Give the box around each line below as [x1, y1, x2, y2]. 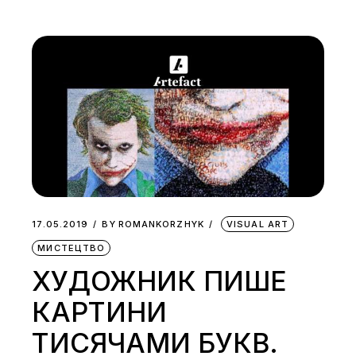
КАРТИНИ [32, 296, 168, 329]
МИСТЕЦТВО [37, 242, 106, 254]
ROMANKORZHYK [118, 219, 204, 230]
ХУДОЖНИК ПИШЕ [32, 265, 288, 298]
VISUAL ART [226, 219, 289, 230]
